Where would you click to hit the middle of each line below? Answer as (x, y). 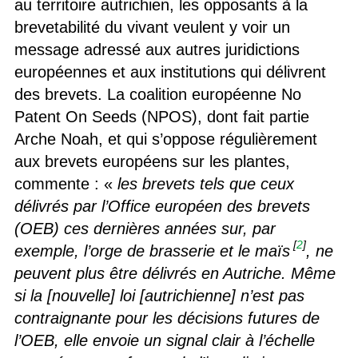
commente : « (66, 183)
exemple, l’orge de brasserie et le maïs (152, 251)
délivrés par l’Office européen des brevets (162, 206)
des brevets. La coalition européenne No (157, 94)
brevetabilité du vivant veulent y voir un (152, 27)
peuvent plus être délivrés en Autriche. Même (175, 273)
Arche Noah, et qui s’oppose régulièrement (165, 139)
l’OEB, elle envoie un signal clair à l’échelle (164, 340)
